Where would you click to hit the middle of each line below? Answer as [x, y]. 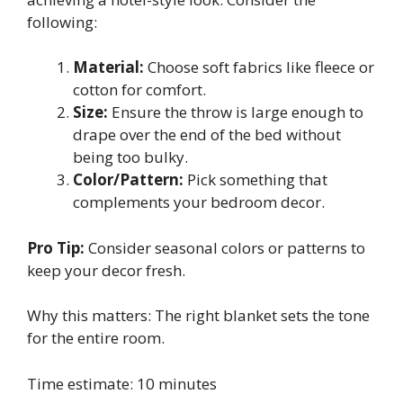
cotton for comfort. [139, 90]
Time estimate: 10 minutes [122, 383]
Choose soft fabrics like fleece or [259, 67]
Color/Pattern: [128, 180]
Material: [108, 67]
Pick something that [255, 180]
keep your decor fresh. [106, 270]
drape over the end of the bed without [207, 135]
